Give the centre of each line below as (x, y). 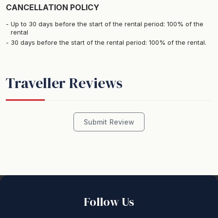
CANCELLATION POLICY (53, 7)
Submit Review (109, 122)
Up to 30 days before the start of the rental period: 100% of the (107, 24)
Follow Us (109, 202)
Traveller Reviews (64, 83)
